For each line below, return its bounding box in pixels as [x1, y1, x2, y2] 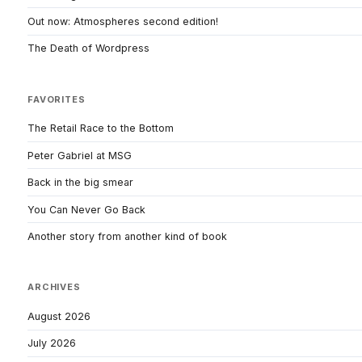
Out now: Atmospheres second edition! [27, 15, 218, 28]
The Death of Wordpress [27, 42, 149, 55]
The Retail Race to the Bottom [27, 122, 174, 135]
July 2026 [27, 337, 76, 350]
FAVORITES [27, 93, 86, 105]
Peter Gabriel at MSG [27, 149, 132, 162]
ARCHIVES [27, 281, 81, 293]
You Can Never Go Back [27, 203, 145, 216]
